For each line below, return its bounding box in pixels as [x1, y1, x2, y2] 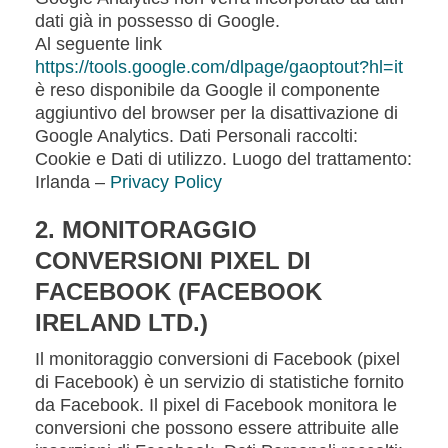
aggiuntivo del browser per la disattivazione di [35, 103, 398, 123]
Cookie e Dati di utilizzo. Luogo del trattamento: [35, 149, 412, 169]
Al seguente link [35, 34, 162, 54]
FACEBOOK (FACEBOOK [35, 278, 322, 305]
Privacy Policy [110, 172, 222, 192]
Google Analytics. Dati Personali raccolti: [35, 126, 358, 146]
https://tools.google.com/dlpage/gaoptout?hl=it [35, 57, 403, 77]
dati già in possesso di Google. [35, 11, 280, 31]
